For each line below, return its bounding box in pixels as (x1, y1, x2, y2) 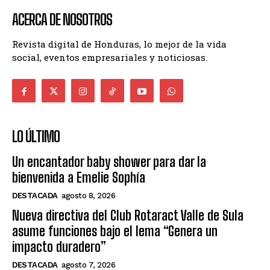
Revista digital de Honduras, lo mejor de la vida (12, 38, 227, 51)
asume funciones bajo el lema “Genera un (12, 223, 218, 240)
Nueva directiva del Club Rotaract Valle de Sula (12, 207, 243, 224)
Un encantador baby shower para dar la (12, 154, 206, 171)
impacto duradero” (12, 239, 106, 256)
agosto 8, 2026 (61, 191, 115, 201)
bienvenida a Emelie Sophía (12, 169, 145, 186)
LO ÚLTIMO (12, 128, 60, 146)
